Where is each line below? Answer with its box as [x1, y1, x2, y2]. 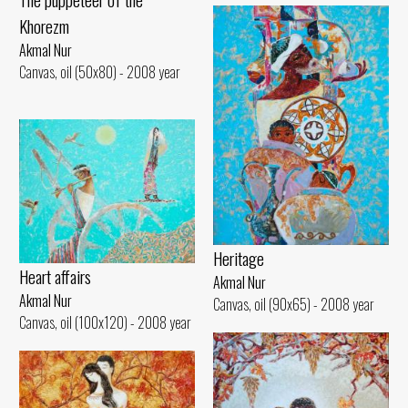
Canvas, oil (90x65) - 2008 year [213, 292, 374, 315]
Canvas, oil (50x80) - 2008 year [19, 60, 180, 83]
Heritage [213, 244, 264, 271]
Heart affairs [19, 262, 91, 290]
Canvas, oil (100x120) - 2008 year [19, 311, 191, 333]
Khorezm [19, 12, 69, 39]
